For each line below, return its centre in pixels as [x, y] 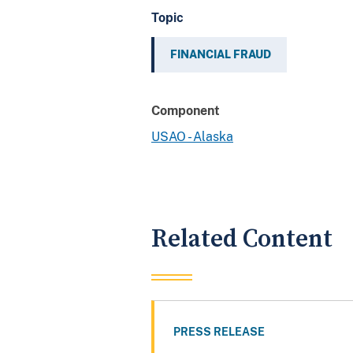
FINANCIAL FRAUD [221, 54]
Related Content [242, 239]
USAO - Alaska [192, 136]
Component [186, 110]
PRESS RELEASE [219, 332]
